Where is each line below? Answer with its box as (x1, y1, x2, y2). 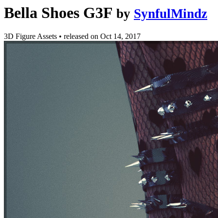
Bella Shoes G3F (4, 4, 112, 21)
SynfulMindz (134, 6, 207, 21)
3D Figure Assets (4, 32, 59, 41)
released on (64, 32, 100, 41)
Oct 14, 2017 (100, 32, 141, 41)
